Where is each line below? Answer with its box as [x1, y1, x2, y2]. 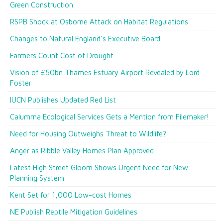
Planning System [10, 174, 64, 182]
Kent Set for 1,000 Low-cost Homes [10, 191, 131, 199]
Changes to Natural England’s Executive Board [10, 34, 160, 43]
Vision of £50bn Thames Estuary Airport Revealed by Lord [10, 68, 200, 77]
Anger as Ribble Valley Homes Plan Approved [10, 146, 154, 155]
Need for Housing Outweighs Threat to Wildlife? [10, 129, 166, 138]
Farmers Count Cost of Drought [10, 51, 113, 60]
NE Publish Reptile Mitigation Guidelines [10, 208, 137, 216]
